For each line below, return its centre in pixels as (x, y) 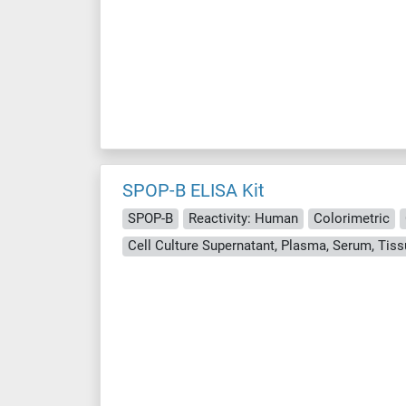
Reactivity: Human (243, 218)
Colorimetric (352, 218)
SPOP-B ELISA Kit (193, 190)
